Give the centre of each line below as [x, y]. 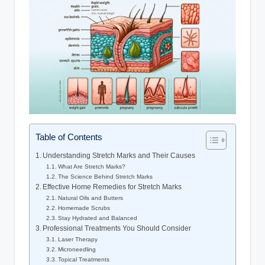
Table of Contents [69, 137]
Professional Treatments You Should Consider [117, 229]
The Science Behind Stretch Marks [106, 177]
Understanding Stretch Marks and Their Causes [119, 156]
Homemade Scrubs [84, 208]
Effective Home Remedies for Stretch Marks [112, 187]
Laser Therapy [78, 240]
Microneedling [77, 250]
